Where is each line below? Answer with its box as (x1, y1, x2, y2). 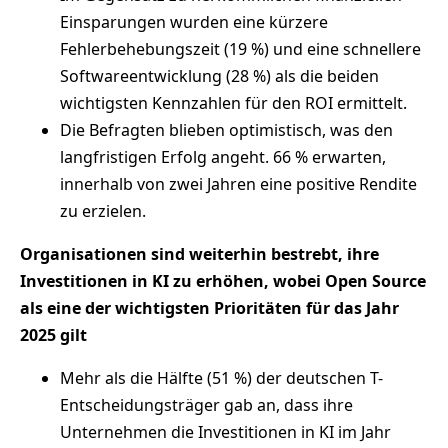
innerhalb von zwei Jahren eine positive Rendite (60, 172, 417, 195)
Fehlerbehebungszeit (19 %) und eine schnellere (60, 37, 421, 60)
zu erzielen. (60, 199, 146, 222)
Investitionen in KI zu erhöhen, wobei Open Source (20, 269, 426, 292)
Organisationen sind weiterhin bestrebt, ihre (20, 242, 379, 265)
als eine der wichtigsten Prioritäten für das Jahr (20, 296, 399, 319)
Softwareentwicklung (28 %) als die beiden (60, 64, 379, 87)
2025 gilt (20, 323, 87, 346)
